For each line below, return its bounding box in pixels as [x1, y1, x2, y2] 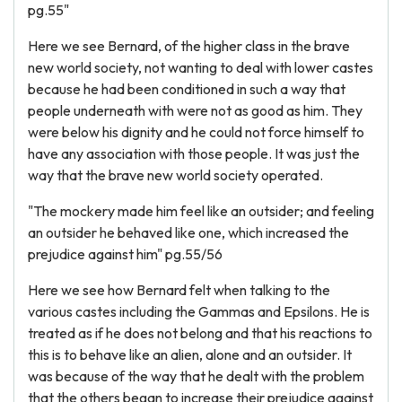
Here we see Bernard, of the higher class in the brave [28, 37, 350, 55]
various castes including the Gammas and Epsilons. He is [28, 302, 370, 320]
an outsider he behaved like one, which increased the [28, 223, 349, 241]
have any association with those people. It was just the [28, 144, 360, 162]
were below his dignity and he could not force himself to [28, 123, 364, 141]
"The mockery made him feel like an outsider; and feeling [28, 202, 374, 220]
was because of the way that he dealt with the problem [28, 367, 364, 385]
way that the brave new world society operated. [28, 166, 323, 184]
